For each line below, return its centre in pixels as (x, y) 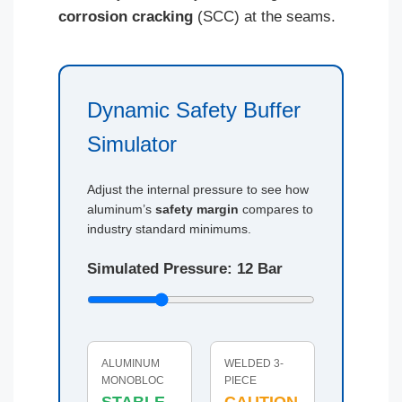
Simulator (132, 144)
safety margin (197, 209)
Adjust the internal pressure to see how (198, 189)
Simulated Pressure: (162, 268)
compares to (276, 209)
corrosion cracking (126, 16)
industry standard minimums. (169, 228)
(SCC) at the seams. (264, 16)
